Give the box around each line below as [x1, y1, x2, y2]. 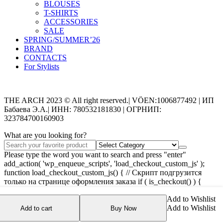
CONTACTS [24, 53, 67, 62]
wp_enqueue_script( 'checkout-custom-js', [4, 186, 135, 195]
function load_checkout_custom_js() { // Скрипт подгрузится [4, 168, 202, 177]
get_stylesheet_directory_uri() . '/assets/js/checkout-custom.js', [4, 195, 197, 204]
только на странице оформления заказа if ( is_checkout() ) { [4, 177, 202, 186]
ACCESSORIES [44, 17, 98, 26]
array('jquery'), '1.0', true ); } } [4, 204, 99, 213]
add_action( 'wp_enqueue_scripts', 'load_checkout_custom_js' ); [4, 159, 205, 168]
